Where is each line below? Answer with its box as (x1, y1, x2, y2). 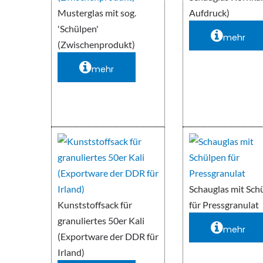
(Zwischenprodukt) (58, 39, 135, 50)
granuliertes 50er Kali (58, 215, 144, 227)
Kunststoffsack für (58, 199, 132, 211)
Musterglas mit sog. (58, 7, 136, 19)
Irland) (58, 247, 85, 258)
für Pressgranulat (189, 199, 259, 211)
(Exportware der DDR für (58, 231, 159, 242)
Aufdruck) (189, 7, 230, 19)
